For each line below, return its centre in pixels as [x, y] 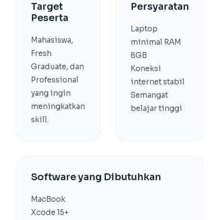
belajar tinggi [156, 108]
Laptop [144, 29]
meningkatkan [58, 106]
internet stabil [158, 82]
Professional [55, 80]
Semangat [149, 95]
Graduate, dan [57, 67]
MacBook [48, 199]
